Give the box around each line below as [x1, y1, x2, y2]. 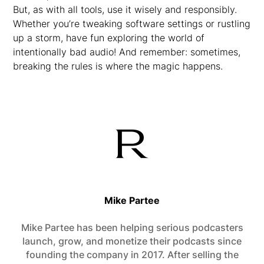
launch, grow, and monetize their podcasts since [22, 235, 242, 247]
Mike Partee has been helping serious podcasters [21, 222, 243, 233]
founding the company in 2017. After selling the [25, 249, 239, 260]
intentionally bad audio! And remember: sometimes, [13, 46, 241, 58]
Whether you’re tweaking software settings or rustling [13, 18, 251, 29]
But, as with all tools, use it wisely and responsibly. [13, 4, 237, 15]
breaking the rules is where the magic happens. [13, 60, 223, 72]
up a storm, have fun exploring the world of [13, 32, 205, 44]
